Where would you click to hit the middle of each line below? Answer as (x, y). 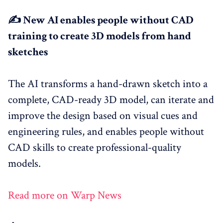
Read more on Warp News (65, 195)
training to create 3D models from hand (100, 36)
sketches (28, 52)
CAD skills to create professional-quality (95, 147)
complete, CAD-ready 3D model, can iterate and (111, 100)
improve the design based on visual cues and (103, 115)
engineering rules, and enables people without (106, 131)
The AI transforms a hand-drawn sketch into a (108, 84)
